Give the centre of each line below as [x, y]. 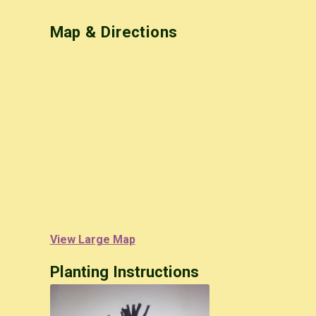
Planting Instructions [124, 271]
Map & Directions [114, 32]
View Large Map [92, 239]
